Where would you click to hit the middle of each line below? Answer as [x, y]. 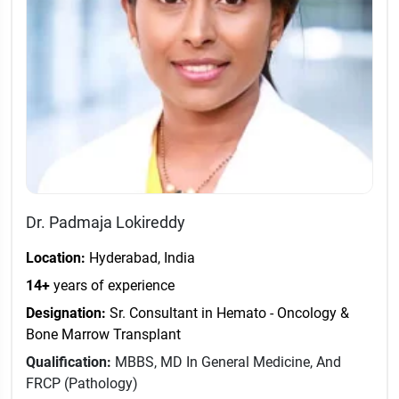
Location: [56, 258]
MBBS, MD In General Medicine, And [228, 362]
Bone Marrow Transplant [103, 335]
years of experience [112, 286]
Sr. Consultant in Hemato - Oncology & [228, 313]
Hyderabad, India [140, 258]
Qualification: [69, 362]
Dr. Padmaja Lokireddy [106, 223]
